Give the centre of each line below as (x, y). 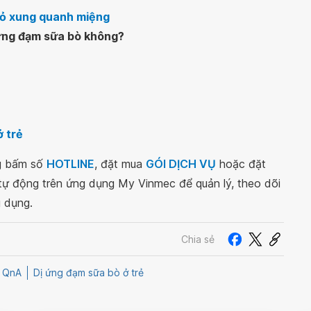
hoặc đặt (241, 164)
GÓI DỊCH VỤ (181, 164)
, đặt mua (120, 164)
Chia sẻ (198, 239)
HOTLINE (70, 164)
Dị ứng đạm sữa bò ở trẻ (89, 273)
